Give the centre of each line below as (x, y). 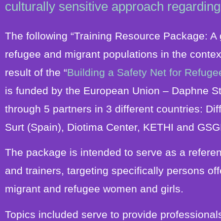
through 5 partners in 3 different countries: (105, 109)
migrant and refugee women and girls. (94, 189)
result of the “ (36, 72)
